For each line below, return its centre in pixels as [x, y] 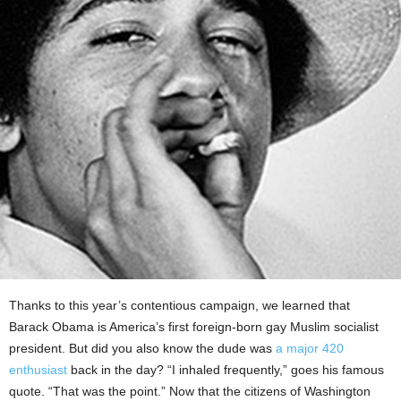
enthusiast [38, 370]
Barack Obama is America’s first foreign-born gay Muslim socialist [194, 327]
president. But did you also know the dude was [142, 349]
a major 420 [310, 349]
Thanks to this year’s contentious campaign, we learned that [179, 306]
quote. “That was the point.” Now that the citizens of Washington [190, 392]
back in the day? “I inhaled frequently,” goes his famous [226, 370]
